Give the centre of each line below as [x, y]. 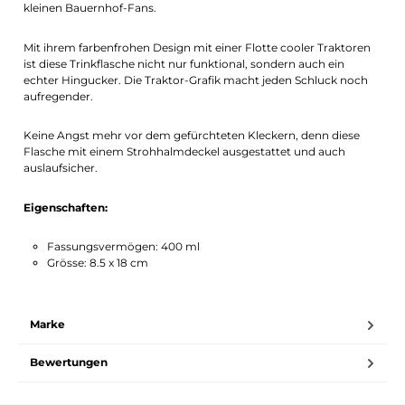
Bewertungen [69, 363]
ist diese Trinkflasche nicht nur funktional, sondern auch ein [184, 63]
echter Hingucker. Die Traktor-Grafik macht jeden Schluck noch [196, 80]
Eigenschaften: [66, 207]
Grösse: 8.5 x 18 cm [97, 263]
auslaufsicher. [61, 168]
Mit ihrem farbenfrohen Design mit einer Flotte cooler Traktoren [198, 47]
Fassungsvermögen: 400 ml [123, 247]
